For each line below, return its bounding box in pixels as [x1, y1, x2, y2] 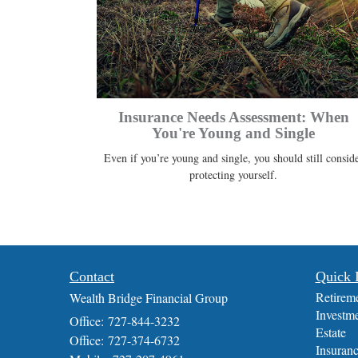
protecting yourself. [189, 167, 277, 183]
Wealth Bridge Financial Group [70, 289, 228, 307]
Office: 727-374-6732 [70, 332, 180, 349]
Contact [70, 268, 114, 285]
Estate [315, 324, 346, 341]
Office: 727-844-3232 [70, 312, 180, 330]
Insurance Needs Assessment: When [117, 109, 349, 126]
